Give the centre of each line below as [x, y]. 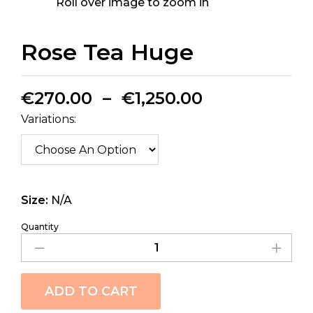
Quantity [40, 227]
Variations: [49, 119]
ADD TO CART [91, 292]
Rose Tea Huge [107, 52]
